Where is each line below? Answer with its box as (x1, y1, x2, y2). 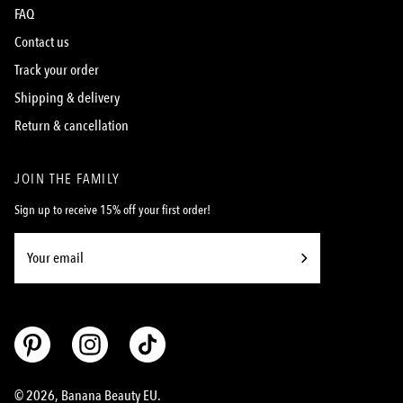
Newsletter (308, 329, 356, 347)
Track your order (14, 60, 99, 81)
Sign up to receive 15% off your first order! (14, 201, 210, 219)
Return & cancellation (14, 116, 129, 137)
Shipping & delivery (14, 88, 120, 109)
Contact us (14, 32, 69, 53)
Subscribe (308, 259, 353, 277)
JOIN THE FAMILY (14, 169, 121, 190)
